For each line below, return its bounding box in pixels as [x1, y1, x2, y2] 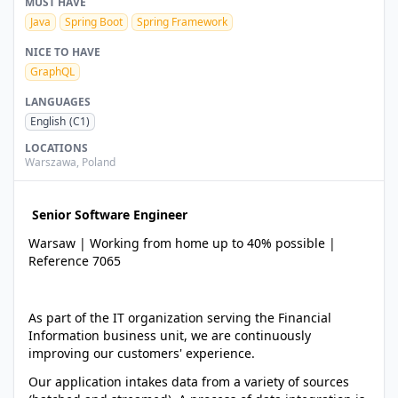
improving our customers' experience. [28, 345, 259, 362]
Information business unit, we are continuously [28, 327, 311, 345]
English [30, 114, 66, 130]
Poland [82, 155, 115, 171]
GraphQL [30, 64, 75, 80]
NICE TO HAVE [25, 44, 100, 60]
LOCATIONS [25, 140, 88, 156]
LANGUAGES [25, 94, 91, 110]
